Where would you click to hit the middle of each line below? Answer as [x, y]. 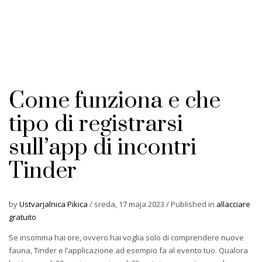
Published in [194, 204]
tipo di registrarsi [96, 124]
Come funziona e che [115, 101]
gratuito [23, 217]
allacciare [233, 204]
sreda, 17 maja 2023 [130, 204]
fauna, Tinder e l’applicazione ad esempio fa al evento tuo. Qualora [128, 250]
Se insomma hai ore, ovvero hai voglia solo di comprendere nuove [126, 237]
